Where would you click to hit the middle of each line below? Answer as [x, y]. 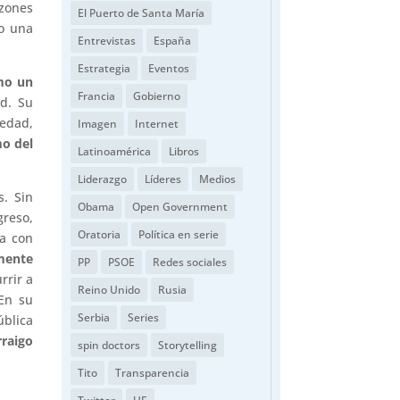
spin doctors [108, 345]
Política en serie [178, 234]
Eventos [168, 68]
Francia [96, 96]
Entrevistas [106, 40]
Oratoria [99, 234]
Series [143, 317]
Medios [217, 179]
